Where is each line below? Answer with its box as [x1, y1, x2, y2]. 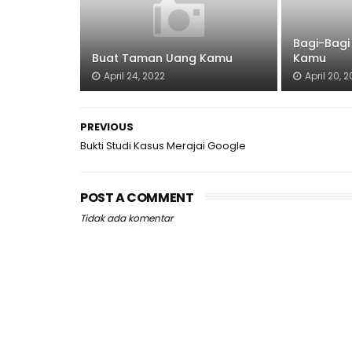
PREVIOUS [80, 119, 134, 134]
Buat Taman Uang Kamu [92, 50, 233, 66]
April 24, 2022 [104, 69, 165, 82]
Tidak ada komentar [80, 211, 173, 225]
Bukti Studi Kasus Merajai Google [80, 138, 246, 153]
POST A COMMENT [80, 189, 194, 207]
